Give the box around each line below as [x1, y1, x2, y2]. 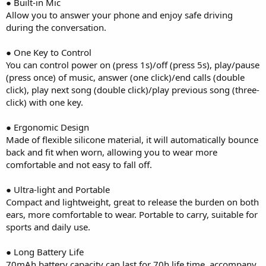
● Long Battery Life [6, 245, 84, 258]
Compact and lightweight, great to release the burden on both [6, 195, 259, 208]
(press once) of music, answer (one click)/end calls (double [6, 71, 245, 83]
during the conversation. [6, 21, 106, 33]
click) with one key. [6, 96, 83, 108]
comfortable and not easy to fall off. [6, 158, 152, 170]
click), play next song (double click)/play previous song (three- [6, 83, 259, 96]
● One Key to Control [6, 46, 91, 58]
